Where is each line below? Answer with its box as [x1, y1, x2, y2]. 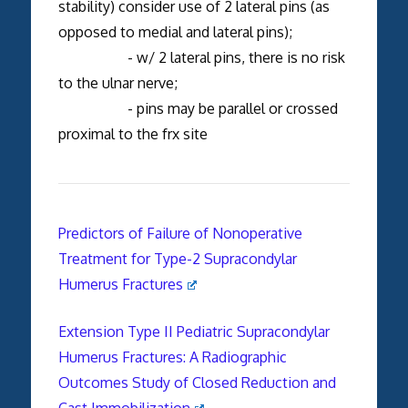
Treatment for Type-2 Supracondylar [57, 249, 297, 268]
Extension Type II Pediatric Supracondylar [57, 321, 330, 341]
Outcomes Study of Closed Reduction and [57, 372, 336, 392]
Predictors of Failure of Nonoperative [57, 223, 302, 242]
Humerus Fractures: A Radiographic [57, 347, 287, 366]
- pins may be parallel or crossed [57, 98, 338, 117]
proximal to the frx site [57, 124, 208, 143]
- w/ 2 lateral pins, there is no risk [57, 47, 345, 66]
